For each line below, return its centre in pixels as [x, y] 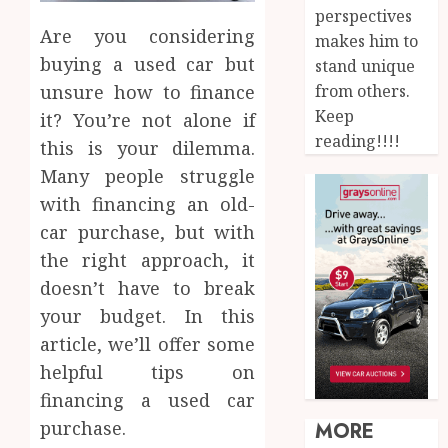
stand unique [365, 65]
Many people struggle [148, 176]
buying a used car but [148, 64]
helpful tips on [148, 372]
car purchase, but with [148, 232]
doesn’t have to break [148, 288]
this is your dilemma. [148, 148]
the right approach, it [148, 260]
